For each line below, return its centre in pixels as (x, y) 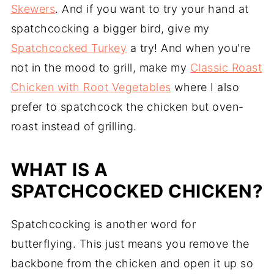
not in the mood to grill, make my (100, 67)
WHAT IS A (59, 169)
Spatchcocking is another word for (103, 224)
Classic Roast (226, 67)
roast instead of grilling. (74, 126)
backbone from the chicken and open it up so (132, 263)
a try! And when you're (189, 48)
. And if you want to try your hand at (152, 9)
